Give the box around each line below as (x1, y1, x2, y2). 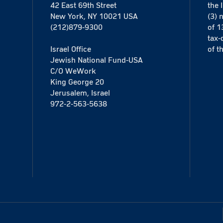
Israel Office (50, 45, 91, 54)
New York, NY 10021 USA (50, 12, 138, 21)
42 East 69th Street (50, 1, 116, 10)
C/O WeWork (50, 67, 96, 76)
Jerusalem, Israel (50, 89, 110, 98)
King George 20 (50, 78, 104, 87)
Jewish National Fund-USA (50, 56, 143, 65)
